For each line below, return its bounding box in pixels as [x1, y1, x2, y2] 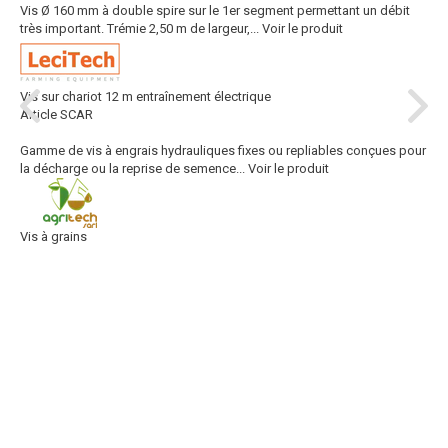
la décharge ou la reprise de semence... [20, 161, 245, 176]
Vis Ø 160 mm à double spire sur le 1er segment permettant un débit [20, 3, 410, 18]
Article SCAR [20, 107, 93, 122]
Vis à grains [20, 229, 87, 244]
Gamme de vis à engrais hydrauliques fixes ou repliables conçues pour [20, 143, 426, 158]
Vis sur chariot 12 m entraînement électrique [20, 89, 271, 104]
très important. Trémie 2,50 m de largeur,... [20, 21, 259, 36]
